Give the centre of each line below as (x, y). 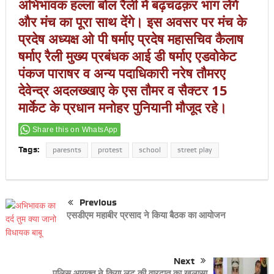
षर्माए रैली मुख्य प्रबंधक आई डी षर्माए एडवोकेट (127, 56)
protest (110, 150)
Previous (98, 203)
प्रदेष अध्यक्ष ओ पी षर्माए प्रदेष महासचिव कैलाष (131, 39)
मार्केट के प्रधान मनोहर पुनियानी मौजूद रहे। (122, 108)
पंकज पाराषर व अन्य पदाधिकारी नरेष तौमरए (122, 73)
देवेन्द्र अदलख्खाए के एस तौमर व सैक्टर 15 (123, 91)
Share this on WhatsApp (75, 130)
